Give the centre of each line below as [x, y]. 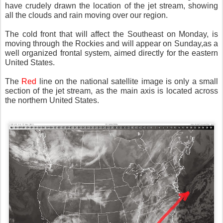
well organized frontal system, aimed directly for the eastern [111, 53]
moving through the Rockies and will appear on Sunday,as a [111, 43]
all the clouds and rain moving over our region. [86, 15]
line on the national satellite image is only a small [129, 81]
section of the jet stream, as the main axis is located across [111, 91]
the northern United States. [52, 100]
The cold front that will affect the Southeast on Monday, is [111, 34]
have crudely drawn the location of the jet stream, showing [111, 5]
